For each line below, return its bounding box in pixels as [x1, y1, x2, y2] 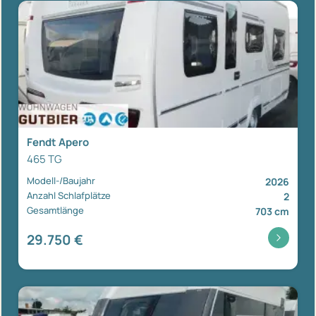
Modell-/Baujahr [27, 174, 95, 187]
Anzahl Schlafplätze [27, 188, 111, 202]
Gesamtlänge [27, 203, 84, 217]
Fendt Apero [27, 134, 89, 150]
